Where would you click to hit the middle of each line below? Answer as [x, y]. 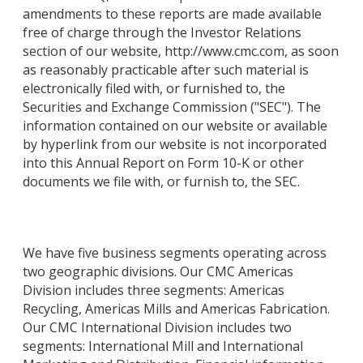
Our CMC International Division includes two [157, 328]
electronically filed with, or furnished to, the [154, 89]
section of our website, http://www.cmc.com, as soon [181, 51]
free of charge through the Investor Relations [162, 33]
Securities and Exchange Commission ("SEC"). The [172, 107]
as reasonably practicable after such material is [166, 70]
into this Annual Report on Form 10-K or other [163, 163]
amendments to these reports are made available [172, 14]
